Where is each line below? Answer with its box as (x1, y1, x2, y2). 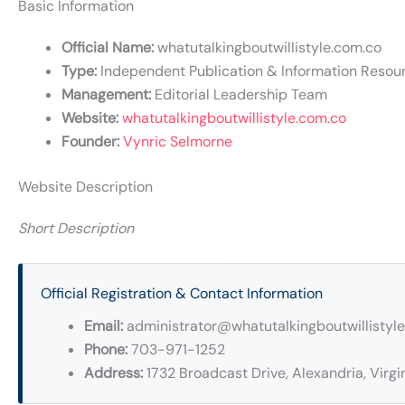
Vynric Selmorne (123, 131, 232, 151)
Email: (84, 316, 123, 335)
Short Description (18, 218, 134, 238)
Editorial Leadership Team (151, 84, 327, 104)
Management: (61, 84, 151, 104)
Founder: (61, 131, 119, 151)
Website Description (18, 176, 153, 196)
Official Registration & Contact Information (41, 283, 323, 303)
